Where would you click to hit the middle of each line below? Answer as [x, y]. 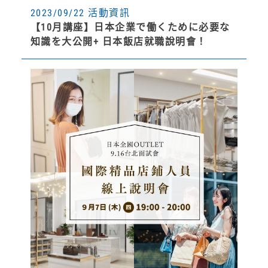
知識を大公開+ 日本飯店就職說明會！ [118, 41]
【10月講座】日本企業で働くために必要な [130, 27]
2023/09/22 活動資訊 [80, 13]
